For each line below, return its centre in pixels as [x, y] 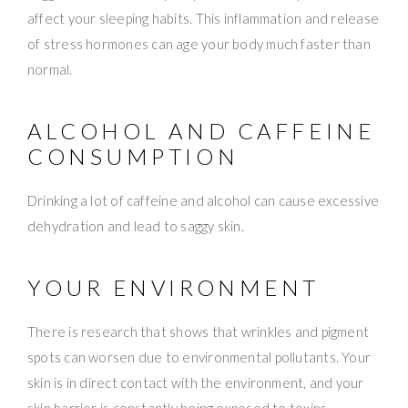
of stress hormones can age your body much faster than [199, 44]
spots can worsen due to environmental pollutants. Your [199, 357]
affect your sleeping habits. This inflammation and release [204, 19]
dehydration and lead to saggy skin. [136, 226]
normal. [50, 70]
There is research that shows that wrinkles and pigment [199, 332]
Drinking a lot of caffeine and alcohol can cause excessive [204, 201]
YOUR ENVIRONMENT [173, 288]
